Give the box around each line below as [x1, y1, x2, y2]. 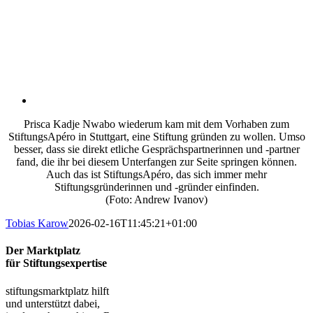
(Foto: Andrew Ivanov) [105, 194, 208, 205]
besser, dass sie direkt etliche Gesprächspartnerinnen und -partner [13, 143, 300, 155]
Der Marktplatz [6, 245, 80, 257]
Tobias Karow [6, 217, 68, 229]
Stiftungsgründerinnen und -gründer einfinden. [54, 181, 259, 193]
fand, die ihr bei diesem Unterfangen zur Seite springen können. [16, 156, 297, 168]
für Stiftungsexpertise [6, 257, 107, 270]
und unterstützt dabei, [6, 297, 100, 310]
